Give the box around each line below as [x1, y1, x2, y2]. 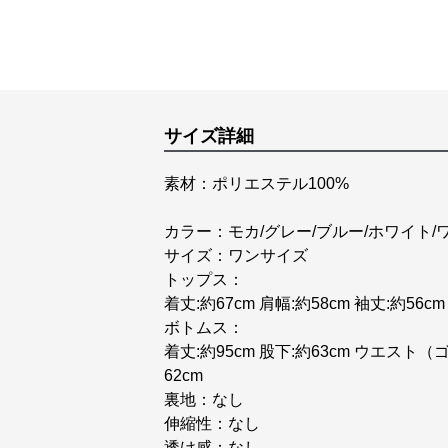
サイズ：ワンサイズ [164, 247, 308, 264]
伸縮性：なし [164, 415, 260, 432]
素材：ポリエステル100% [164, 175, 349, 192]
